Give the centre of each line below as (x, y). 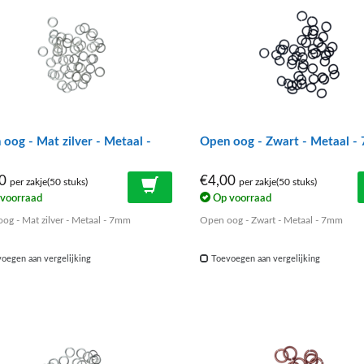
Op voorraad (240, 199)
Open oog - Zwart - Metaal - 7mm (271, 221)
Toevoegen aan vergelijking (264, 259)
